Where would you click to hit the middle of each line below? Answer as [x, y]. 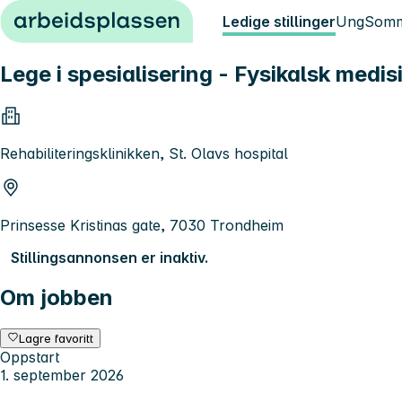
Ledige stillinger [279, 22]
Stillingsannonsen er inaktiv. [109, 257]
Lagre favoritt [57, 338]
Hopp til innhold [62, 16]
